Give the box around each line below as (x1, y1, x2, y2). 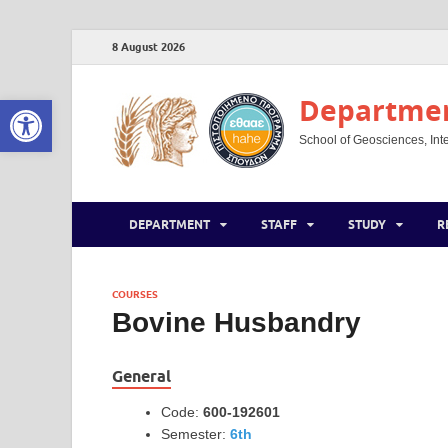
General (112, 367, 171, 387)
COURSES (112, 289, 158, 300)
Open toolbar (9, 91, 108, 127)
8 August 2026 (112, 40, 185, 54)
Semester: (161, 426, 230, 443)
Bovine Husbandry (112, 307, 361, 339)
